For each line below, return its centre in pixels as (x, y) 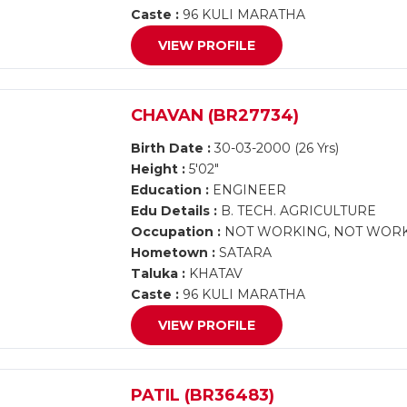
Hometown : (174, 253)
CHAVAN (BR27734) (215, 115)
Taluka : (159, 273)
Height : (159, 169)
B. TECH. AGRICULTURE (297, 211)
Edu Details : (174, 211)
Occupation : (176, 232)
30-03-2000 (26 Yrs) (275, 148)
